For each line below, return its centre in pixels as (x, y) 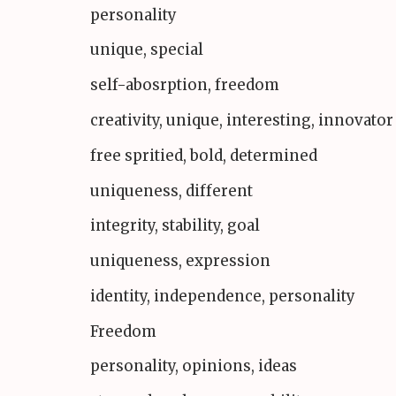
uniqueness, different (171, 190)
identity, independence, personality (223, 296)
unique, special (147, 50)
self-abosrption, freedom (185, 85)
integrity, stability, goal (175, 226)
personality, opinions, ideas (194, 366)
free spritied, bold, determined (204, 155)
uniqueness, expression (180, 261)
